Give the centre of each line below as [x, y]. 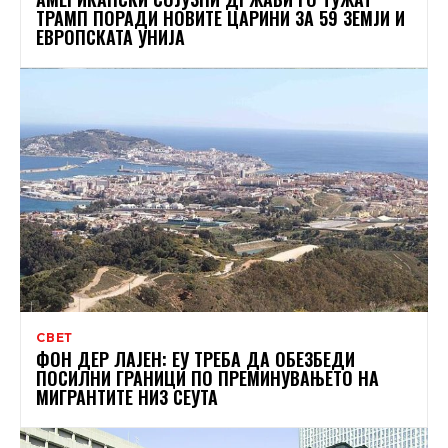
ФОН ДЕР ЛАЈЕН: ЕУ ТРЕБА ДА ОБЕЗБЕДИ [195, 359]
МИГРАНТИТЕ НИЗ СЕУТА [127, 397]
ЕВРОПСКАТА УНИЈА [110, 36]
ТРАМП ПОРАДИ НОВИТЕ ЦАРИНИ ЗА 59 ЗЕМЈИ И [220, 17]
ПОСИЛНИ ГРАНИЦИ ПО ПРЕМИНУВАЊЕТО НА [207, 378]
